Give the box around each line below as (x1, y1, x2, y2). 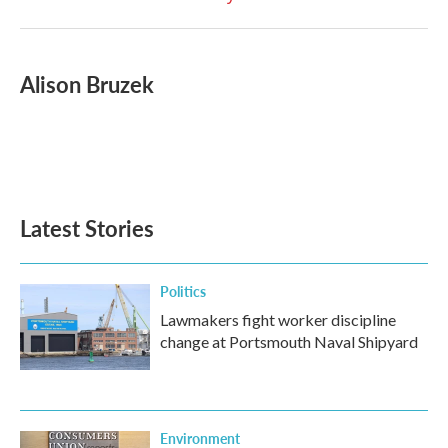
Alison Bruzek (20, 68, 154, 100)
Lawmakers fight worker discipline (160, 310, 396, 329)
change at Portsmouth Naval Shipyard (160, 332, 418, 351)
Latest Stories (20, 212, 154, 244)
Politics (160, 281, 206, 301)
